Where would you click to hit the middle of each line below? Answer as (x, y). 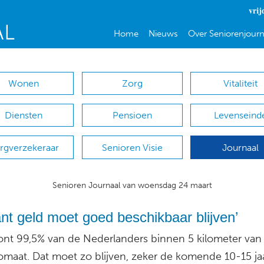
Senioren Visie (132, 147)
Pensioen (132, 115)
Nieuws (163, 34)
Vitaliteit (241, 84)
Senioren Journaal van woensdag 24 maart (132, 185)
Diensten (23, 115)
